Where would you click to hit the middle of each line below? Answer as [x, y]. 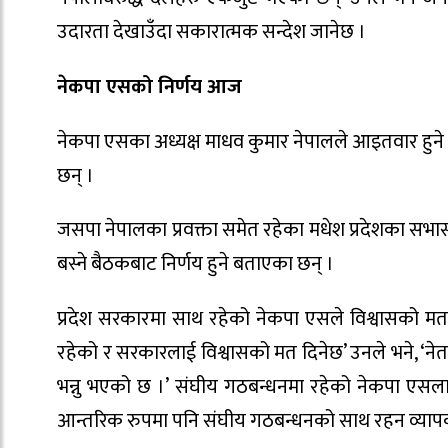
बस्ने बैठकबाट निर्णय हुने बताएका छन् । [195, 264]
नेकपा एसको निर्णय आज [149, 86]
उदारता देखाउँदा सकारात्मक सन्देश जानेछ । [211, 32]
